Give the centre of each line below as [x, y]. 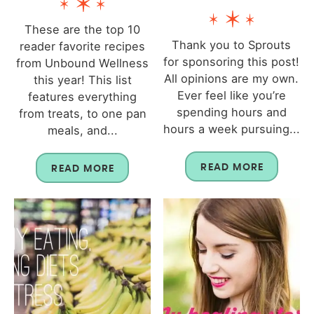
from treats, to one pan [82, 114]
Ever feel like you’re [231, 96]
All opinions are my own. [232, 79]
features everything [83, 97]
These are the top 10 [83, 30]
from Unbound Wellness [83, 63]
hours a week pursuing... [231, 129]
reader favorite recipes [83, 47]
